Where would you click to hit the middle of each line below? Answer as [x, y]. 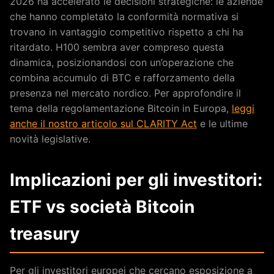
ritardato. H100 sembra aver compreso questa [117, 47]
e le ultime [222, 123]
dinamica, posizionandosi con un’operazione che [122, 62]
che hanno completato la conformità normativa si [124, 16]
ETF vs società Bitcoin [102, 206]
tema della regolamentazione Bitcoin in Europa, [121, 108]
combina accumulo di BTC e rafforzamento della [122, 77]
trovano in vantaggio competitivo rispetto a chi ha [127, 31]
